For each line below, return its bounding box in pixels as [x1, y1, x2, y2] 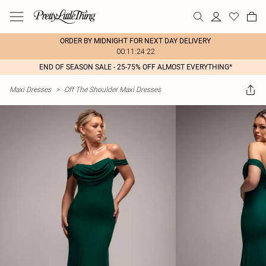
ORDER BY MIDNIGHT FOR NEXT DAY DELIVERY [60, 37, 211, 45]
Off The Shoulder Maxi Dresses [64, 85, 161, 94]
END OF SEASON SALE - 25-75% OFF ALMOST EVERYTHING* [39, 63, 232, 71]
